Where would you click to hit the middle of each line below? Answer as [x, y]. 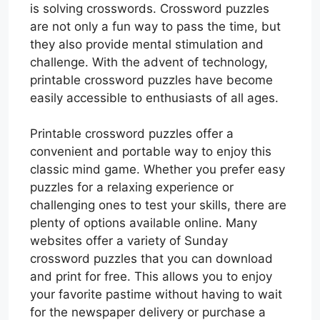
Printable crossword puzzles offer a [132, 134]
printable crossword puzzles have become [151, 80]
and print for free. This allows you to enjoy [151, 276]
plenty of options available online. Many [144, 223]
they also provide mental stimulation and [147, 44]
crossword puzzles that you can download [151, 259]
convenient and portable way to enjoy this [151, 151]
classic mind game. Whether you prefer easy [157, 169]
